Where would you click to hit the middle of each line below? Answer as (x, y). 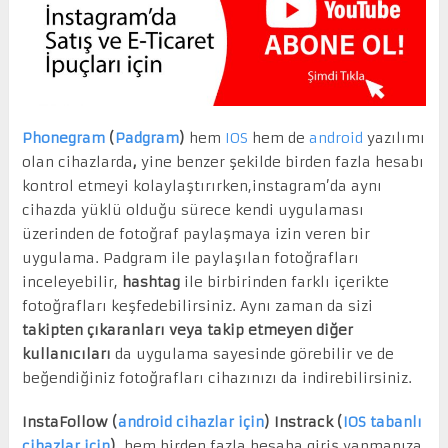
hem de (278, 137)
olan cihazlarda (77, 161)
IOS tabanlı (382, 421)
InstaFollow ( (69, 421)
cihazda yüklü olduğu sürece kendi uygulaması (192, 209)
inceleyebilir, (71, 281)
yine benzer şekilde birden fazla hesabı (282, 161)
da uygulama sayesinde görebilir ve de (252, 353)
